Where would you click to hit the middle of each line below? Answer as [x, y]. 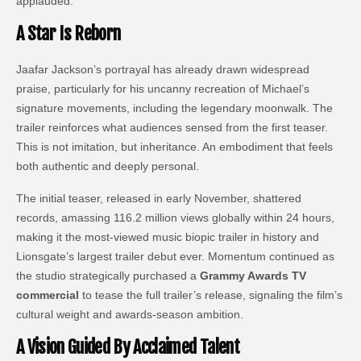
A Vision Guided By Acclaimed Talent [128, 346]
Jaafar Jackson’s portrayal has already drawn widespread [163, 69]
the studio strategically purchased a [108, 275]
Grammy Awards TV [253, 275]
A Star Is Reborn [68, 33]
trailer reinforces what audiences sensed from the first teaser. [172, 127]
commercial [48, 295]
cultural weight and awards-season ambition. [130, 314]
